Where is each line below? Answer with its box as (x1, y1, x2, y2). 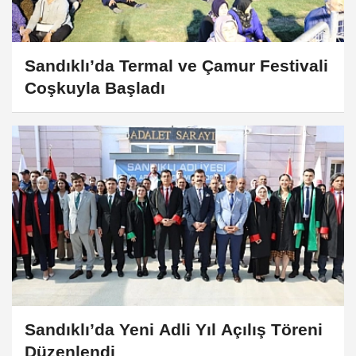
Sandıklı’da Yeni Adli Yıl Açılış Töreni (25, 319, 323, 339)
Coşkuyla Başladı (25, 79, 165, 98)
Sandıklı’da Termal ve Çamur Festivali (25, 56, 328, 75)
